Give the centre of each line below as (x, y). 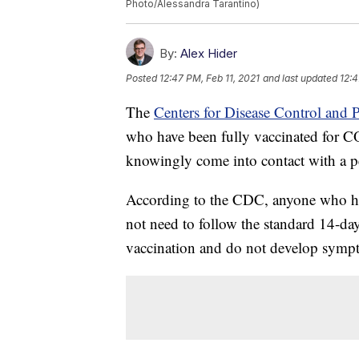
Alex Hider (209, 54)
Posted (143, 79)
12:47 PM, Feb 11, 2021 (210, 79)
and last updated (300, 79)
